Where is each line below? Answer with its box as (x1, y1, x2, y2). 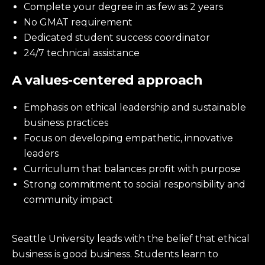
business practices (24, 117, 108, 128)
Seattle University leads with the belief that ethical (12, 232, 250, 244)
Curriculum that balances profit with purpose (24, 163, 241, 174)
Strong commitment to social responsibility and (24, 178, 245, 190)
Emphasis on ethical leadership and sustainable (24, 101, 246, 113)
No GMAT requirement (24, 16, 135, 28)
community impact (24, 193, 113, 205)
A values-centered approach (12, 72, 202, 88)
